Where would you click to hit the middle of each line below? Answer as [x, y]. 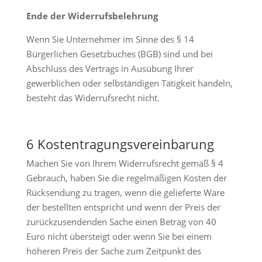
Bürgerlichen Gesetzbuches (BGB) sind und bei [119, 54]
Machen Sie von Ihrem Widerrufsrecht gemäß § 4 [125, 163]
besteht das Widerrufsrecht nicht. [93, 98]
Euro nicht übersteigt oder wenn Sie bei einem [119, 236]
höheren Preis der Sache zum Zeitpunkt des [113, 251]
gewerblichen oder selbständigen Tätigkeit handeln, [129, 83]
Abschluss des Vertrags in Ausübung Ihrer [110, 68]
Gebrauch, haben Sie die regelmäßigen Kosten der [126, 178]
